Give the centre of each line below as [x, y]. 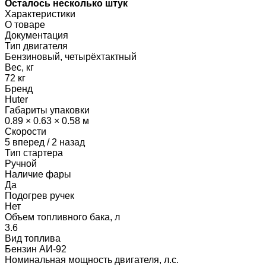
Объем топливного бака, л [62, 217]
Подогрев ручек [39, 195]
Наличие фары [38, 174]
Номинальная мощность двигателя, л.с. [92, 259]
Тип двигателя [36, 46]
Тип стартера [34, 153]
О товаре [25, 24]
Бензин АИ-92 [36, 249]
